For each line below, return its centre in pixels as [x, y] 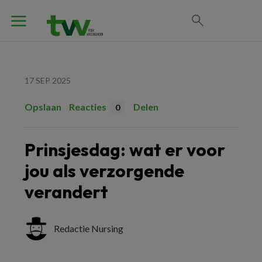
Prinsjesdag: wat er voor [125, 150]
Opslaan [43, 107]
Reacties [88, 107]
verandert [66, 192]
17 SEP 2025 [48, 80]
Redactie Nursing [89, 228]
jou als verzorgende [104, 171]
